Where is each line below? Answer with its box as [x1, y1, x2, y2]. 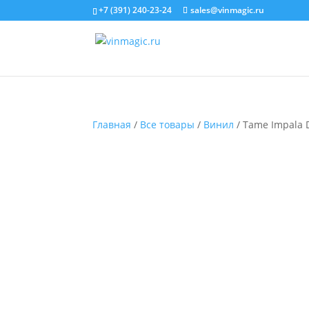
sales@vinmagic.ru [190, 4, 265, 16]
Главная [92, 118, 132, 131]
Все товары [140, 118, 195, 131]
